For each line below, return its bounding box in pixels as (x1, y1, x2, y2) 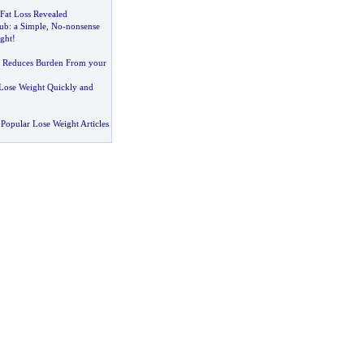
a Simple (13, 21, 46, 31)
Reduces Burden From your (2, 58, 106, 67)
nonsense (65, 21, 100, 31)
